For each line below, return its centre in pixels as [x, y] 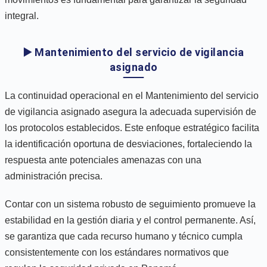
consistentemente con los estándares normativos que [117, 252]
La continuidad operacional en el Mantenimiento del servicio [132, 95]
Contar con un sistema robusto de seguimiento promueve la [130, 204]
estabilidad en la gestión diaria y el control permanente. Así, [130, 220]
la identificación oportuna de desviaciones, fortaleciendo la [128, 144]
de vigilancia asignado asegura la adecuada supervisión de [131, 111]
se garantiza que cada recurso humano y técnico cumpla [124, 236]
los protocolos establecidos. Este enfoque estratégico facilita [132, 128]
